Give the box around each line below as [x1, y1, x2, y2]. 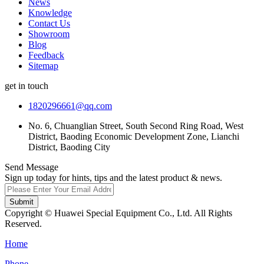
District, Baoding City [28, 141, 110, 152]
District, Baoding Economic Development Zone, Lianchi [28, 131, 239, 141]
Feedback [28, 49, 64, 60]
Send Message [5, 161, 58, 172]
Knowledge [28, 7, 72, 18]
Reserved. [5, 218, 42, 229]
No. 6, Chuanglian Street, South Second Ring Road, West [28, 120, 243, 131]
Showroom [28, 28, 70, 39]
